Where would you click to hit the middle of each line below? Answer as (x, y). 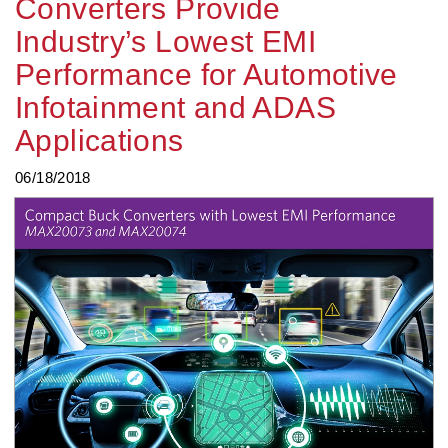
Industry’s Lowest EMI (165, 41)
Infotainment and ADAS (175, 107)
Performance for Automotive (206, 74)
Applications (99, 140)
